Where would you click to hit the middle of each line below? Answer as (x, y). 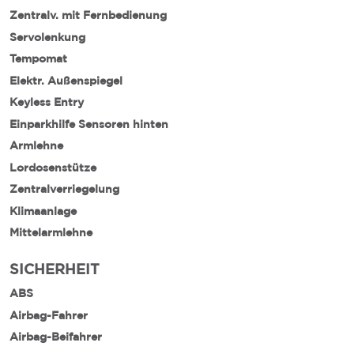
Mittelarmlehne (51, 232)
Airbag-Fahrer (49, 315)
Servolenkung (47, 37)
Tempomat (38, 58)
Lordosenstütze (53, 167)
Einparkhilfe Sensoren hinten (89, 124)
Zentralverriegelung (64, 189)
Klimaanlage (43, 211)
